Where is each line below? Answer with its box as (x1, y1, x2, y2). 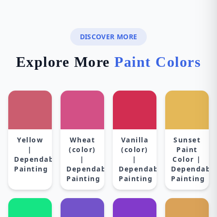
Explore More (15, 54, 115, 70)
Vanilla (121, 135, 149, 144)
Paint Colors (114, 54, 201, 70)
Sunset (173, 135, 201, 144)
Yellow (17, 135, 43, 144)
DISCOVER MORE (79, 32, 138, 41)
